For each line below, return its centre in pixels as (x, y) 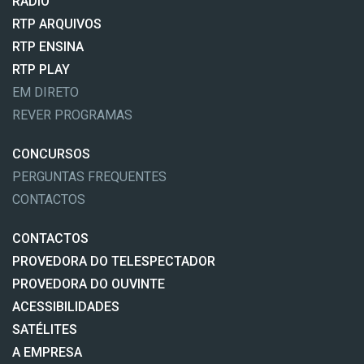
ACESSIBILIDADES (66, 307)
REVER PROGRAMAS (72, 115)
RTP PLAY (41, 70)
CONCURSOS (51, 154)
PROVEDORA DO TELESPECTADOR (114, 262)
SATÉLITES (45, 330)
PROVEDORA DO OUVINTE (89, 284)
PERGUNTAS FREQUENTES (89, 177)
